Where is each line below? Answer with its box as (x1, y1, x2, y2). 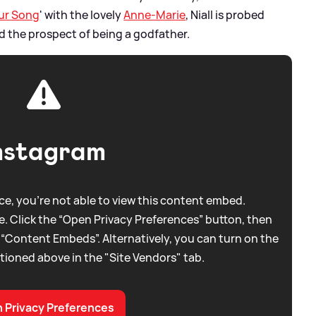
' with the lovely (39, 6, 124, 23)
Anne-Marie (123, 6, 186, 23)
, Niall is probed (186, 6, 265, 23)
